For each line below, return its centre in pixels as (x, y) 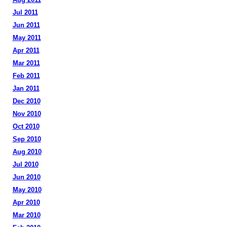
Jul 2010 (25, 164)
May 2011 (27, 38)
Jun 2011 (26, 25)
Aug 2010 (27, 152)
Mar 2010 (26, 215)
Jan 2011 (26, 88)
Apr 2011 (26, 50)
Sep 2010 (27, 139)
